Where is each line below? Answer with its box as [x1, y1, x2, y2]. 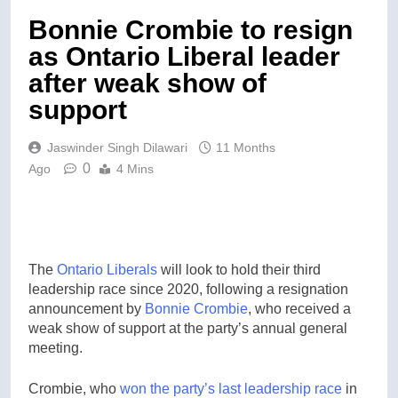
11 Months [216, 139, 275, 155]
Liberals [107, 261, 157, 277]
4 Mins [116, 161, 154, 176]
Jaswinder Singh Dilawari [47, 139, 187, 155]
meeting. [28, 339, 83, 355]
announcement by [28, 300, 145, 316]
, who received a [248, 300, 351, 316]
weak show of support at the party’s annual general [28, 320, 347, 336]
